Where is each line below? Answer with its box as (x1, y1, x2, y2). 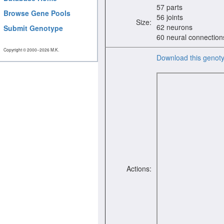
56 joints (156, 12, 183, 22)
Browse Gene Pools (3, 8, 70, 18)
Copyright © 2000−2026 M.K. (3, 46, 59, 52)
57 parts (156, 2, 182, 12)
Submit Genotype (3, 23, 63, 33)
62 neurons (156, 22, 192, 32)
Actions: (126, 163, 151, 173)
